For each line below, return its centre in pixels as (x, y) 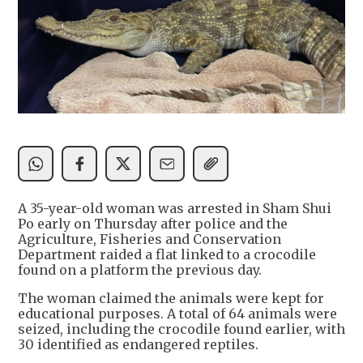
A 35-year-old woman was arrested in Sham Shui (175, 209)
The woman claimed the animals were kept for (171, 299)
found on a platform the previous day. (140, 270)
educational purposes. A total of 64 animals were (177, 314)
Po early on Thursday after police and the (153, 224)
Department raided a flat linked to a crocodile (167, 255)
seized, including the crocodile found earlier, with (181, 329)
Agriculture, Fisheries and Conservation (149, 239)
